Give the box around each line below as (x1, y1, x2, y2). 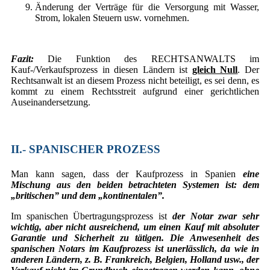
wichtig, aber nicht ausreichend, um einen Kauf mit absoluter (11, 221, 259, 232)
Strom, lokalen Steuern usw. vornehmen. (35, 12, 189, 23)
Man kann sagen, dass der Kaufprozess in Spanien (11, 168, 243, 179)
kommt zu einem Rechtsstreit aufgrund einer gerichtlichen (11, 86, 259, 96)
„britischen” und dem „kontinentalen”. (11, 190, 165, 201)
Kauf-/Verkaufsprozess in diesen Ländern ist (11, 64, 192, 75)
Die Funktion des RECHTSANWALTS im (34, 53, 259, 64)
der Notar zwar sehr (172, 210, 260, 221)
